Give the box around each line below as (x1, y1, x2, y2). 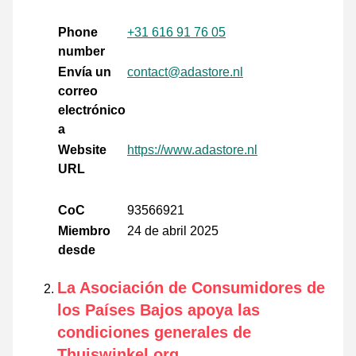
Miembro (58, 224, 110, 238)
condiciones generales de (57, 323, 251, 342)
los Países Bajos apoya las (57, 301, 260, 319)
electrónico (58, 103, 126, 118)
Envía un (58, 65, 111, 79)
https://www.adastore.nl (127, 143, 257, 157)
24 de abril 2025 (127, 224, 219, 238)
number (58, 44, 105, 59)
